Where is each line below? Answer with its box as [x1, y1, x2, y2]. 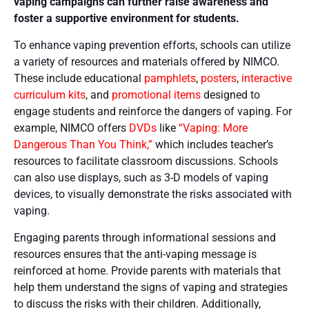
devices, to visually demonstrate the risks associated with [14, 187, 292, 201]
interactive [239, 71, 292, 85]
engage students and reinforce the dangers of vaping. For [14, 104, 292, 118]
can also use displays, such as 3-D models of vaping [14, 170, 268, 184]
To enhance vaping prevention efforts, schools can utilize [14, 38, 290, 52]
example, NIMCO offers [14, 121, 129, 134]
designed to [201, 88, 260, 101]
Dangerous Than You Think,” [14, 137, 152, 151]
